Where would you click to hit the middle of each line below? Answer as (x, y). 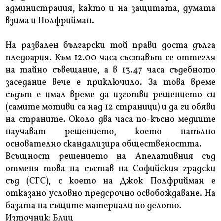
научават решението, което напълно (110, 132)
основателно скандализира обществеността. (104, 145)
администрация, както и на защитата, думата (110, 9)
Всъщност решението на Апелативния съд (110, 157)
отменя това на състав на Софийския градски (110, 169)
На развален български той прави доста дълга (110, 46)
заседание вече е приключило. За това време (110, 83)
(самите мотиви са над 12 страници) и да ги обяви (110, 108)
